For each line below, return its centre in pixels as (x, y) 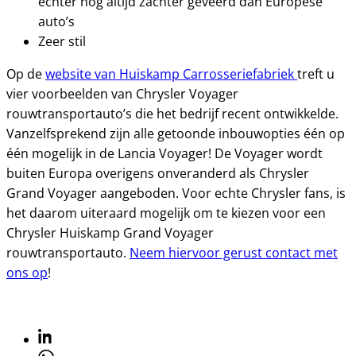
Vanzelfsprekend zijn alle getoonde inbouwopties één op (176, 133)
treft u (316, 74)
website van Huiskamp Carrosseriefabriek (171, 74)
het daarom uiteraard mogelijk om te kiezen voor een (166, 213)
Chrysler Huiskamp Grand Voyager (110, 233)
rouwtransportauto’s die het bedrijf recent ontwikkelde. (172, 114)
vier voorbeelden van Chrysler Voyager (122, 94)
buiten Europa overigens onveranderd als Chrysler (158, 173)
